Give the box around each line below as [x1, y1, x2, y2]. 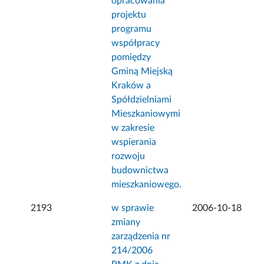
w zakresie [111, 123, 155, 133]
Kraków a [111, 81, 151, 91]
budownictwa [111, 166, 169, 176]
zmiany [111, 217, 141, 227]
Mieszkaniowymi [111, 109, 181, 119]
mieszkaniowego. [111, 180, 182, 190]
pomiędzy [111, 52, 151, 62]
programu [111, 24, 152, 34]
